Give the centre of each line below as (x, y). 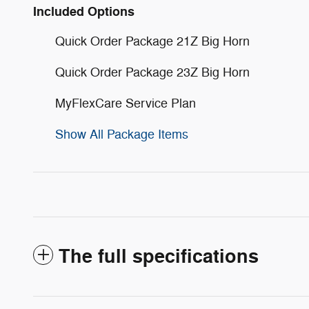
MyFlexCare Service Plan (126, 104)
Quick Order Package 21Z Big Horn (152, 42)
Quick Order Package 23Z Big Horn (152, 73)
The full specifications (159, 257)
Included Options (84, 12)
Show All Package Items (122, 135)
